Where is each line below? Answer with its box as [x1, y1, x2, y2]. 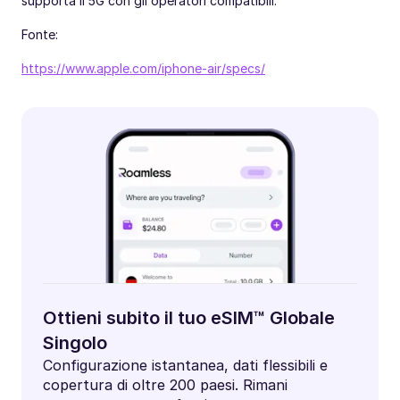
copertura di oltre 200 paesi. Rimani [43, 376, 287, 395]
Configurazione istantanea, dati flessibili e [43, 356, 328, 375]
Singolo [43, 332, 107, 354]
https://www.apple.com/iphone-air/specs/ [21, 61, 265, 77]
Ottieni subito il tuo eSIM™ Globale [43, 307, 335, 329]
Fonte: [21, 27, 58, 43]
